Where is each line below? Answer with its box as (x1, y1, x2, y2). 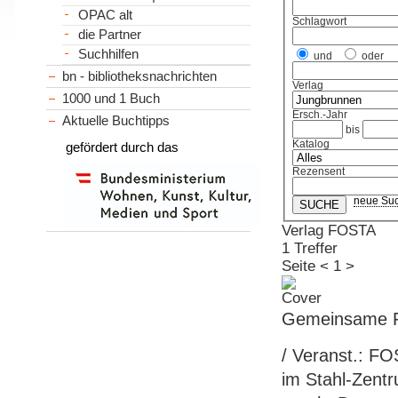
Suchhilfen (77, 46, 139, 61)
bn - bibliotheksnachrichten (62, 68, 218, 84)
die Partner (77, 27, 141, 42)
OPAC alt (77, 7, 132, 22)
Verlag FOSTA (281, 222, 376, 240)
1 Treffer (281, 240, 338, 258)
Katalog (292, 139, 330, 150)
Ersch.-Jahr (292, 109, 348, 121)
